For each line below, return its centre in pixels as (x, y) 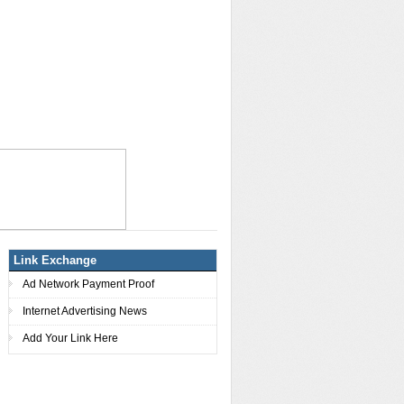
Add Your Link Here (70, 338)
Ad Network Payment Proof (88, 284)
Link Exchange (55, 260)
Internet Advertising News (85, 311)
